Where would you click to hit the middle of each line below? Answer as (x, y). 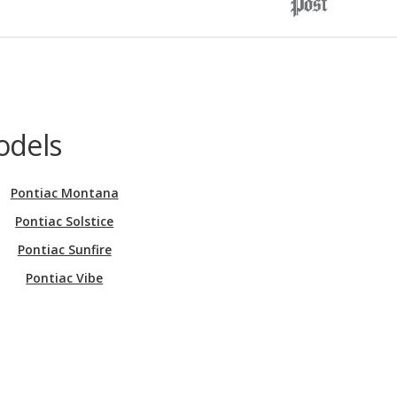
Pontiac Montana (64, 192)
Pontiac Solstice (65, 221)
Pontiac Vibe (65, 277)
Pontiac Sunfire (64, 249)
